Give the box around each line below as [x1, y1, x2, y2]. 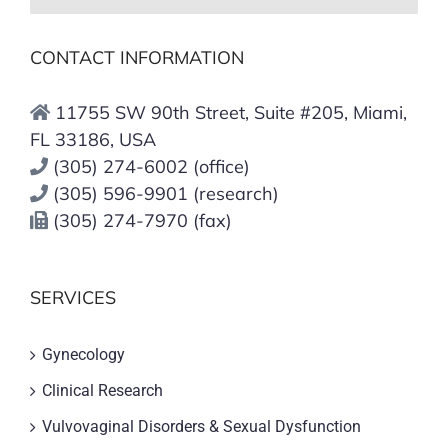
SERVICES [30, 285, 116, 309]
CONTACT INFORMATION [30, 45, 244, 69]
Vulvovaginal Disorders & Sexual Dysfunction [42, 416, 361, 436]
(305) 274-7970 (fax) [53, 208, 232, 232]
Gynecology [42, 344, 125, 364]
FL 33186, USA [30, 127, 156, 151]
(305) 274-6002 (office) [53, 154, 250, 178]
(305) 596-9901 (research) [53, 181, 279, 205]
